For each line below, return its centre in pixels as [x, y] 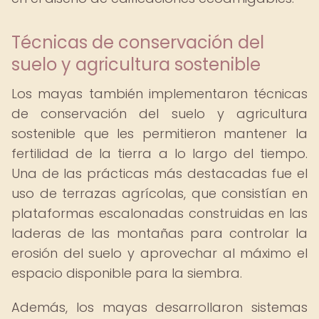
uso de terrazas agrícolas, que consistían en [159, 193]
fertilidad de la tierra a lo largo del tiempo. [159, 153]
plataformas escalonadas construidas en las [159, 213]
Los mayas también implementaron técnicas [159, 94]
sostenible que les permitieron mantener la [159, 134]
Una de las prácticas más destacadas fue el [159, 173]
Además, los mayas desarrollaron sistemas [159, 307]
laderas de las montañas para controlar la [159, 233]
